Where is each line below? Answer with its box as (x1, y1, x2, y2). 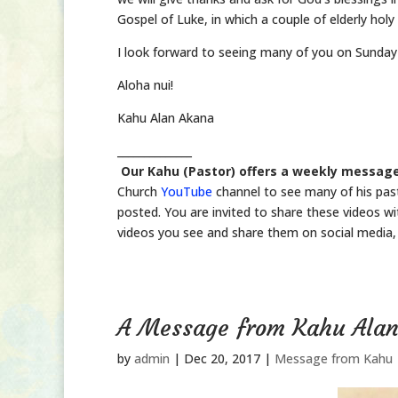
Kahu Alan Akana (117, 109, 214, 126)
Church (117, 183, 161, 200)
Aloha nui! (117, 76, 173, 93)
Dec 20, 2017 (184, 350, 260, 367)
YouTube (161, 183, 212, 200)
